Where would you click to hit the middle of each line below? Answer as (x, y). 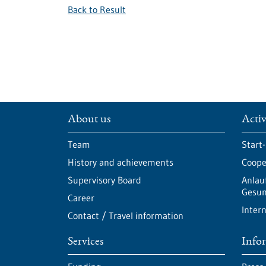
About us (89, 120)
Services (85, 242)
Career (81, 198)
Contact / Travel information (126, 216)
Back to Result (97, 9)
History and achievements (121, 162)
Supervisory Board (104, 180)
